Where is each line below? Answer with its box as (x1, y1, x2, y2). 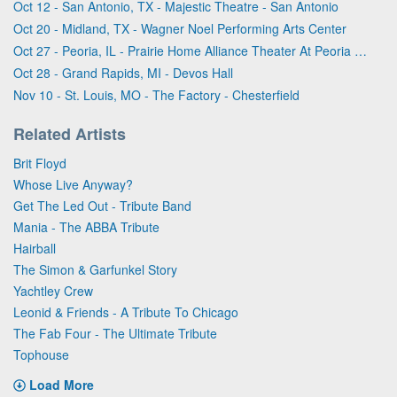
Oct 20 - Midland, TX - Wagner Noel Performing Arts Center (13, 19, 346, 37)
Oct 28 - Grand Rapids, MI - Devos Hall (13, 63, 233, 82)
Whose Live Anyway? (13, 175, 133, 193)
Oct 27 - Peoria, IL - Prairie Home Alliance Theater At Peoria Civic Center (354, 41, 367, 59)
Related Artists (13, 121, 126, 145)
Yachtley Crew (13, 281, 93, 300)
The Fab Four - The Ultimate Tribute (13, 323, 217, 342)
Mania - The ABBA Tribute (13, 217, 160, 236)
